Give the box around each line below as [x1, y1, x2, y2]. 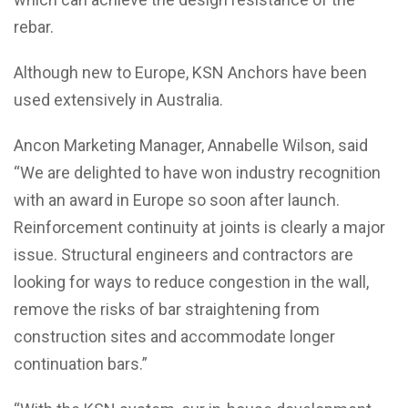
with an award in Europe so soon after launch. [14, 190, 340, 209]
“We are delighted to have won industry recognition [14, 163, 381, 182]
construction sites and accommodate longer [14, 327, 335, 346]
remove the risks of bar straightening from [14, 300, 320, 319]
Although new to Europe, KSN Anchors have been [14, 63, 367, 82]
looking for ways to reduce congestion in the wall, [14, 272, 369, 291]
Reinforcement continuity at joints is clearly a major [14, 218, 385, 237]
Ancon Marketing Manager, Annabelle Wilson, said [14, 136, 368, 155]
